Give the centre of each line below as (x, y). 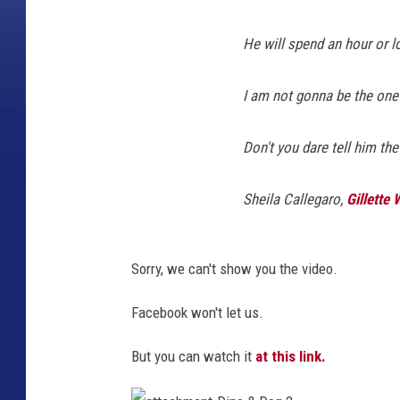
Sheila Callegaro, (295, 199)
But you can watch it (192, 356)
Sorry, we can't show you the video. (234, 269)
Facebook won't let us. (197, 312)
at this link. (289, 356)
